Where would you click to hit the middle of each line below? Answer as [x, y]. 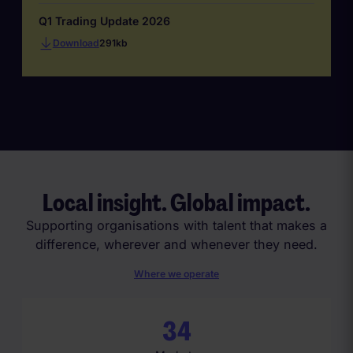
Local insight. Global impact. [176, 203]
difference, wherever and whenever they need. [176, 245]
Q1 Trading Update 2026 [104, 21]
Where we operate [176, 273]
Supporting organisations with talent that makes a [176, 226]
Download [76, 43]
